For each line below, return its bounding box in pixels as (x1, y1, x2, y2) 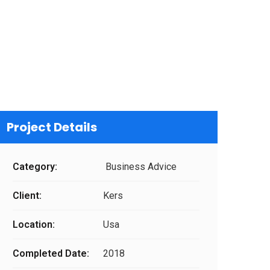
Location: (13, 219, 55, 231)
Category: (13, 161, 57, 173)
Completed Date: (13, 248, 89, 260)
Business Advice (103, 161, 177, 173)
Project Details (7, 119, 97, 136)
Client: (13, 190, 42, 202)
